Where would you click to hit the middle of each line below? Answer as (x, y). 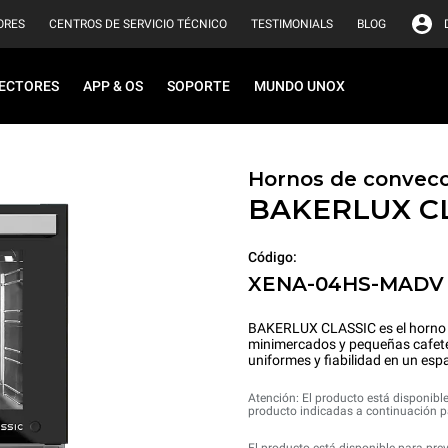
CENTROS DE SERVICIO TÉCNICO (138, 24)
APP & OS (113, 86)
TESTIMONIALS (292, 24)
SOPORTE (198, 86)
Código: (272, 257)
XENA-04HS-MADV (346, 284)
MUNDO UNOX (299, 86)
